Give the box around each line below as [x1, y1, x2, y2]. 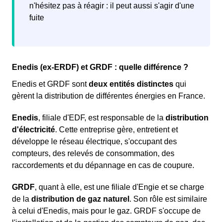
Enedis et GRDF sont [12, 79, 89, 88]
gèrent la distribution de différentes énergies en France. [12, 91, 205, 100]
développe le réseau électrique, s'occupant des [12, 137, 177, 146]
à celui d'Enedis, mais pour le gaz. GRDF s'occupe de [12, 206, 201, 215]
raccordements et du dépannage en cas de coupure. [12, 161, 194, 169]
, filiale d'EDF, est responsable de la [38, 113, 166, 122]
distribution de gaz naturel [31, 194, 129, 203]
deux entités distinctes [89, 79, 173, 88]
